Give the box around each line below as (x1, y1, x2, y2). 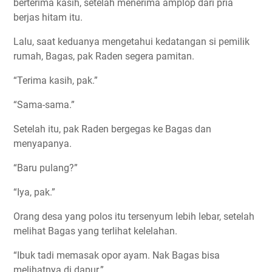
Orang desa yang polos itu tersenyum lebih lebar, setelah (13, 211, 254, 223)
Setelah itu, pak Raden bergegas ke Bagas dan (13, 123, 211, 135)
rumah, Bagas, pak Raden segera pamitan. (13, 50, 194, 63)
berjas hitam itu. (13, 12, 83, 24)
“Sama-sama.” (13, 99, 75, 111)
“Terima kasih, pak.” (13, 75, 98, 87)
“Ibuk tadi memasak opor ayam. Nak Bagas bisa (13, 250, 220, 262)
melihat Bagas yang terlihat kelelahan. (13, 225, 177, 237)
